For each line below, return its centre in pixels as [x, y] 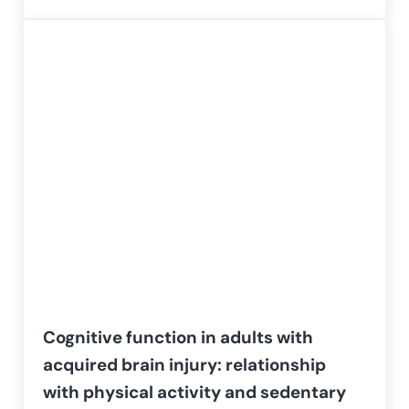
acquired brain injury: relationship [185, 365]
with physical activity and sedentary [195, 393]
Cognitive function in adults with [178, 338]
